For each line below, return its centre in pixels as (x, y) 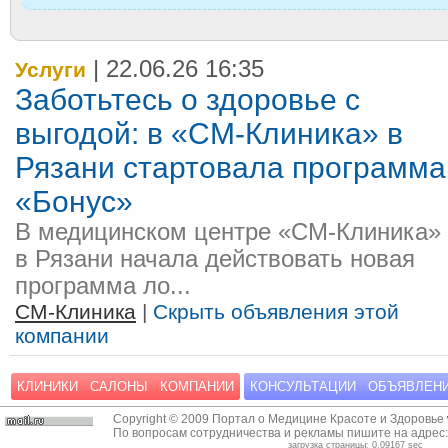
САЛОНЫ (119, 387)
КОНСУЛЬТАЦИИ (303, 387)
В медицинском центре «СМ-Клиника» (228, 232)
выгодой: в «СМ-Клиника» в (209, 134)
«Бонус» (74, 202)
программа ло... (103, 286)
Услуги (50, 70)
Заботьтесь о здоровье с (187, 100)
